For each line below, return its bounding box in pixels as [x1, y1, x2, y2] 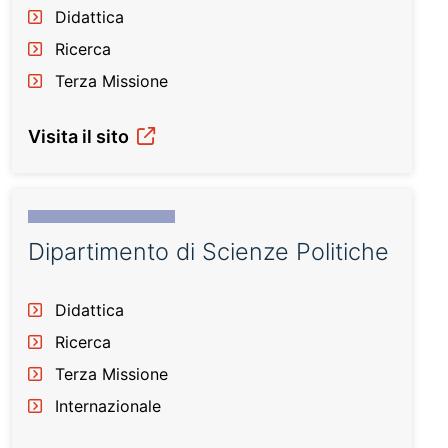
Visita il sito [28, 126, 133, 147]
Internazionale [55, 396, 161, 416]
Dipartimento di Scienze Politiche [28, 237, 389, 266]
